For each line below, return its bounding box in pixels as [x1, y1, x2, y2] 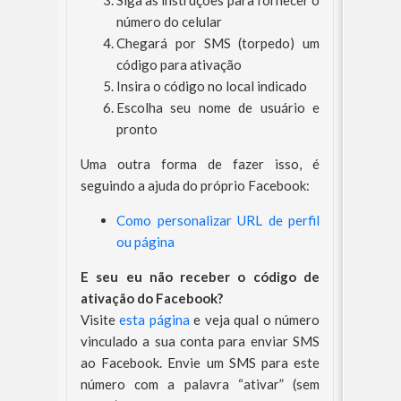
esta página [119, 311, 190, 328]
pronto [116, 121, 158, 137]
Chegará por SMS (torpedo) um [116, 35, 320, 51]
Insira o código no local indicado [116, 78, 307, 94]
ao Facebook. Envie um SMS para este [81, 354, 320, 371]
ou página [116, 234, 175, 250]
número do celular [116, 13, 222, 30]
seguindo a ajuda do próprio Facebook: [81, 177, 310, 193]
